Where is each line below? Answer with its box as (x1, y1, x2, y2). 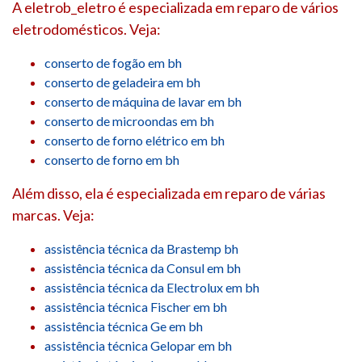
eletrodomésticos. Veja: (12, 19, 161, 38)
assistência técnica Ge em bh (44, 318, 203, 334)
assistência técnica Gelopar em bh (44, 337, 232, 353)
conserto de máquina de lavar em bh (44, 93, 242, 109)
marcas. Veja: (12, 205, 95, 224)
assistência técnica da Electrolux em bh (44, 279, 259, 295)
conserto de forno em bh (44, 151, 179, 167)
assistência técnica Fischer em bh (44, 298, 227, 314)
